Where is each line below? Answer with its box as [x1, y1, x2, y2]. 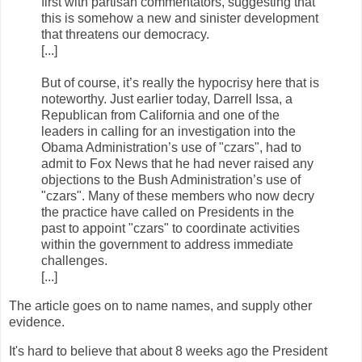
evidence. [9, 314, 65, 329]
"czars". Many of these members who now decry [41, 188, 314, 203]
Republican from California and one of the [41, 107, 280, 122]
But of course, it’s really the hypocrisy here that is [41, 75, 319, 90]
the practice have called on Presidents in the [41, 204, 294, 219]
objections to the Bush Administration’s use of [41, 172, 301, 187]
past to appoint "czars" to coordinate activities [41, 221, 300, 235]
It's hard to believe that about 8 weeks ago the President [9, 343, 327, 358]
